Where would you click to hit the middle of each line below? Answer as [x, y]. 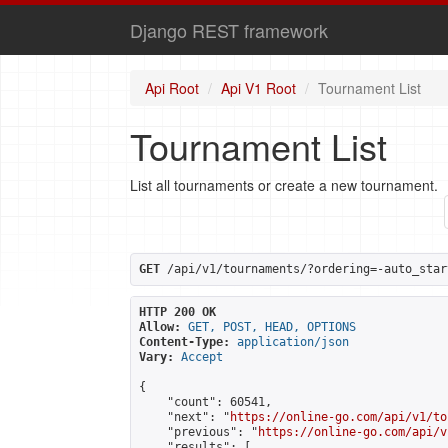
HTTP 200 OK [177, 312]
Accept [202, 357]
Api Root [172, 88]
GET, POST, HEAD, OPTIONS [272, 327]
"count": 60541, [205, 402]
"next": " [184, 417]
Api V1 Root [258, 88]
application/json [293, 342]
